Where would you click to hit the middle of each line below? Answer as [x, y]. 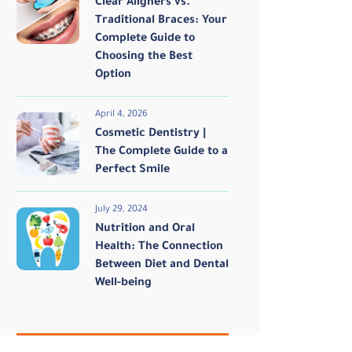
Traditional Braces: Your [161, 21]
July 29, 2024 [121, 210]
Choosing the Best [144, 57]
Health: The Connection [159, 247]
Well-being [123, 284]
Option [113, 75]
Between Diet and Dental [162, 266]
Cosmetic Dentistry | [150, 134]
